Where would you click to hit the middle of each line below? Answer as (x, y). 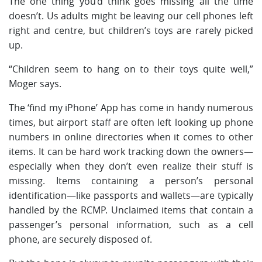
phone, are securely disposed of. (80, 239)
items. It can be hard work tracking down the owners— (131, 152)
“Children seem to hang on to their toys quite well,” (131, 69)
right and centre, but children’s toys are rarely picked (131, 31)
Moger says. (35, 84)
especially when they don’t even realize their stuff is (131, 166)
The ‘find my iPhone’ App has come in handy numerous (131, 108)
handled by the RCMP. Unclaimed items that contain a (131, 210)
